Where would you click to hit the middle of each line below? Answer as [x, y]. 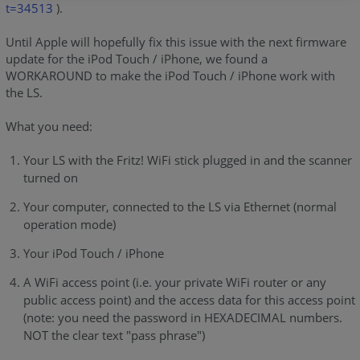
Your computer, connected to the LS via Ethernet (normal [180, 207]
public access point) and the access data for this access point [189, 300]
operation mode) [69, 225]
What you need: [49, 127]
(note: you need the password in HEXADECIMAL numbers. [182, 318]
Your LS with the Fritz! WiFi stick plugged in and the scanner [187, 160]
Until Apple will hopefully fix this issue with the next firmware [176, 42]
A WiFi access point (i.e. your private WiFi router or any [174, 282]
